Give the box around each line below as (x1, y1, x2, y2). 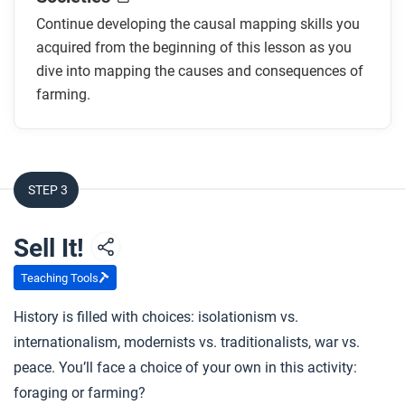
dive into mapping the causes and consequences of (36, 62, 363, 80)
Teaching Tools (21, 270, 99, 285)
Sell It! (14, 233, 90, 263)
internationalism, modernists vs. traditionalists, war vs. (14, 334, 360, 351)
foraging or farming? (14, 384, 146, 401)
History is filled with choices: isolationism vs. (14, 308, 298, 325)
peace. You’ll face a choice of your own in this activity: (14, 359, 357, 376)
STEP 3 (28, 183, 68, 197)
